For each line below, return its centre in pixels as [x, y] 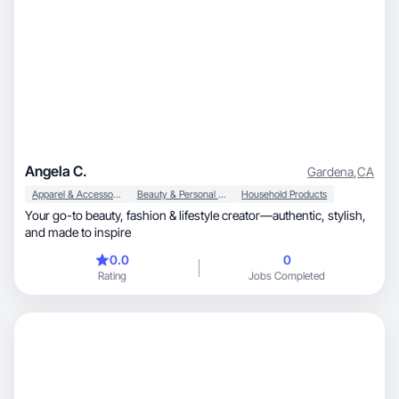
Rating [112, 276]
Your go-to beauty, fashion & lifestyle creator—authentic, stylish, [76, 215]
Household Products [285, 194]
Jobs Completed [287, 276]
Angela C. [56, 171]
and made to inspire [78, 232]
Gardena [330, 171]
